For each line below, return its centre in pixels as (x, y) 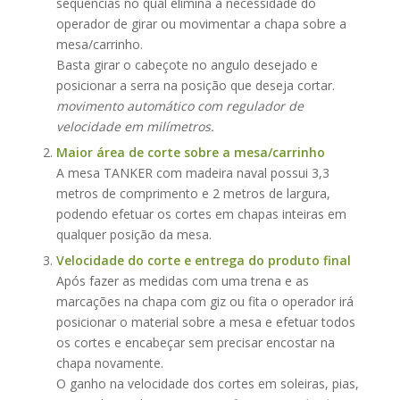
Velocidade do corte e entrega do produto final (203, 260)
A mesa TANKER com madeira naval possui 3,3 (192, 172)
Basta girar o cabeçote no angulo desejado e (187, 64)
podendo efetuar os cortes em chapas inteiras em (201, 213)
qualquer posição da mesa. (133, 234)
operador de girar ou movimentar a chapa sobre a (201, 23)
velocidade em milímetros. (137, 126)
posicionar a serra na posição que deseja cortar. (195, 85)
